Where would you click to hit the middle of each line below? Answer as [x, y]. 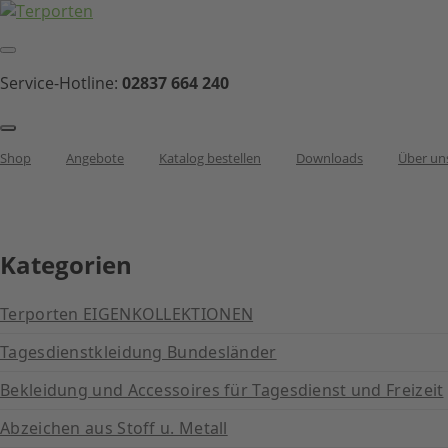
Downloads [329, 158]
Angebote [95, 158]
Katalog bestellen [210, 158]
